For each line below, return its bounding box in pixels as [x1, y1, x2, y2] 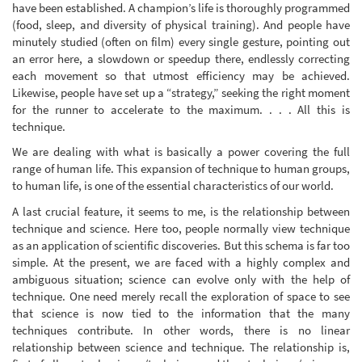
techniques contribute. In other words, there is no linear [12, 322, 350, 338]
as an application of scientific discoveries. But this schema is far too [12, 237, 350, 253]
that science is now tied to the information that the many [12, 305, 350, 321]
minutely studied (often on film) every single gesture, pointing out [12, 33, 350, 49]
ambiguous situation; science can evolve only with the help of [12, 271, 350, 287]
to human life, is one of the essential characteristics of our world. [12, 178, 334, 194]
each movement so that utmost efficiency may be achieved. [12, 67, 350, 83]
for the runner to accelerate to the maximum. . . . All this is [12, 101, 350, 117]
